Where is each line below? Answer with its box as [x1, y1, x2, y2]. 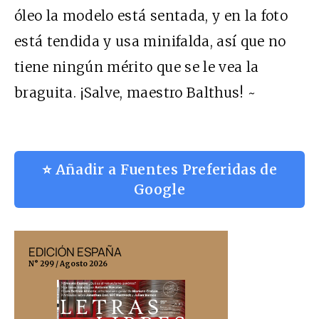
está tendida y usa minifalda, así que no [14, 32, 286, 50]
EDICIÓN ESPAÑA [28, 243, 122, 260]
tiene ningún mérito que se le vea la [14, 58, 259, 75]
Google [133, 180, 186, 198]
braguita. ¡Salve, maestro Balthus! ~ [14, 83, 256, 101]
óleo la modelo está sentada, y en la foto [14, 6, 288, 24]
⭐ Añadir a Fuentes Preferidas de [42, 160, 277, 178]
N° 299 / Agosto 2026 [28, 258, 108, 268]
